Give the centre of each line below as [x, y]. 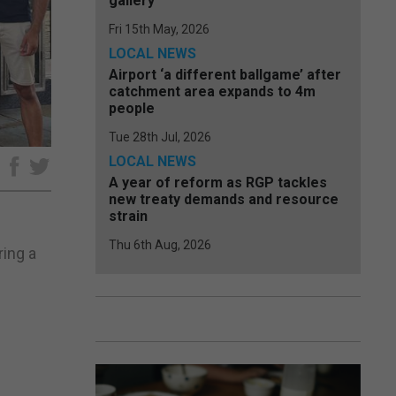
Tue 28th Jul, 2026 [160, 137]
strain [128, 216]
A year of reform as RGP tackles [218, 183]
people [132, 108]
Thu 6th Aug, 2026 [160, 245]
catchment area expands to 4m [212, 91]
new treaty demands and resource [224, 199]
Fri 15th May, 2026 [159, 29]
